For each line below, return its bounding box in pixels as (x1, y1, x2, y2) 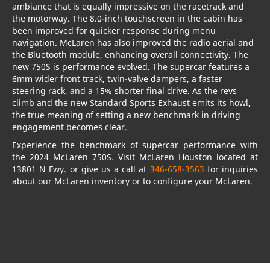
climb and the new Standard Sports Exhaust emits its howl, (12, 97, 251, 109)
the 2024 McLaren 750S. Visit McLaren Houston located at (12, 151, 258, 163)
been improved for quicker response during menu (12, 25, 216, 37)
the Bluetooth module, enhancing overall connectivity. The (12, 49, 249, 61)
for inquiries (204, 163, 258, 175)
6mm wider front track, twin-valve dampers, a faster (12, 73, 223, 85)
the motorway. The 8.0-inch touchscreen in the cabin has (12, 13, 243, 25)
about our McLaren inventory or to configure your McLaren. (12, 175, 253, 187)
